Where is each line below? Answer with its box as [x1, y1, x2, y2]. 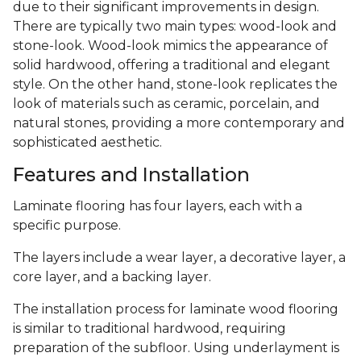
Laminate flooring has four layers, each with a [13, 198, 302, 214]
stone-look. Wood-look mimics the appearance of [13, 38, 328, 54]
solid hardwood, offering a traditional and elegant [13, 57, 330, 73]
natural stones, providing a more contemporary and [13, 115, 345, 131]
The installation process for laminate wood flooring [13, 301, 338, 317]
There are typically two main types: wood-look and [13, 19, 337, 35]
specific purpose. [13, 218, 121, 234]
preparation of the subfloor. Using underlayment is [13, 340, 339, 356]
